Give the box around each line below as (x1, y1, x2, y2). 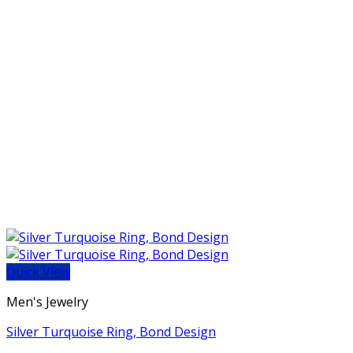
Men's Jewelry (6, 293, 88, 310)
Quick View (6, 263, 70, 281)
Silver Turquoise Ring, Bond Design (6, 323, 216, 340)
